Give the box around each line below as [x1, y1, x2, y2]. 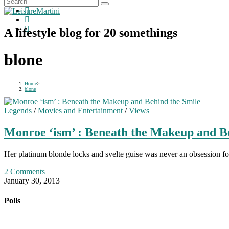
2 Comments [4, 167, 45, 176]
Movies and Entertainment [38, 106, 123, 115]
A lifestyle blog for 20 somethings [4, 26, 177, 39]
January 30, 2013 [4, 176, 60, 185]
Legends [4, 106, 32, 115]
